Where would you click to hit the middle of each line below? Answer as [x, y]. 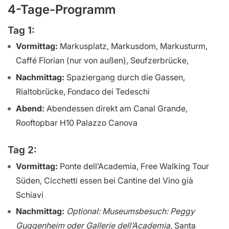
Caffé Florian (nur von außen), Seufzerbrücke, [102, 61]
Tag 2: [22, 150]
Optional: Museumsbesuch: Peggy [131, 211]
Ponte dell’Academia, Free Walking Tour [133, 166]
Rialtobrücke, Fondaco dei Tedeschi [83, 92]
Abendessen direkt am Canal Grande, [116, 109]
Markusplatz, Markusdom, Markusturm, [133, 46]
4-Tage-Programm [62, 10]
